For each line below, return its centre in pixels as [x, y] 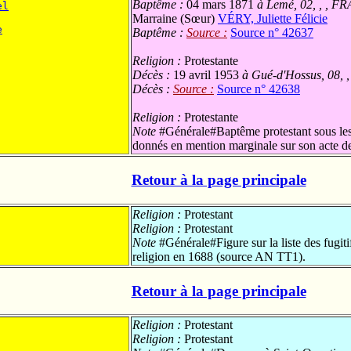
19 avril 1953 [206, 75]
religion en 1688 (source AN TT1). [219, 256]
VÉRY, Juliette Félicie [273, 19]
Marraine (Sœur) [175, 19]
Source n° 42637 [272, 33]
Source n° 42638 [259, 89]
